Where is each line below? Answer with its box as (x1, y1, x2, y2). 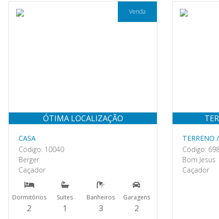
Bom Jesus (182, 155, 216, 164)
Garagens (123, 193, 150, 201)
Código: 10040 (19, 145, 64, 154)
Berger (19, 155, 39, 164)
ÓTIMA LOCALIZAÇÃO (43, 113, 123, 124)
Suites (57, 193, 73, 201)
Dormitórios (12, 193, 46, 201)
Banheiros (87, 193, 115, 201)
